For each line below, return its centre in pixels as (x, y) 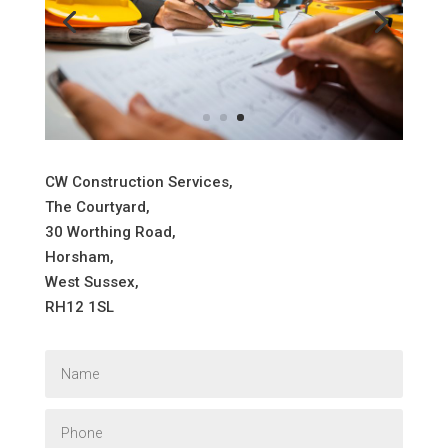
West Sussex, (91, 281)
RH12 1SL (79, 306)
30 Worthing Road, (110, 231)
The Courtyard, (97, 206)
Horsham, (79, 256)
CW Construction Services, (138, 181)
